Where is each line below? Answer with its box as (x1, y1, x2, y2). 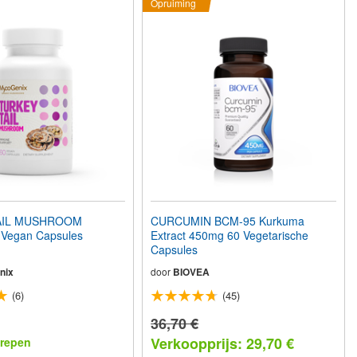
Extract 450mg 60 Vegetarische (151, 227, 309, 244)
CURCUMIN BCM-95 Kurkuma (151, 213, 305, 229)
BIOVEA (173, 265, 210, 280)
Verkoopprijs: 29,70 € (151, 333, 295, 355)
